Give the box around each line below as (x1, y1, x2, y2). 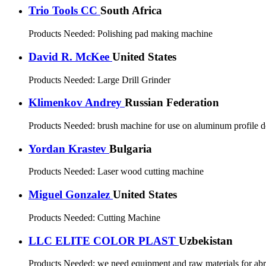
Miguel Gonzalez (28, 188, 113, 201)
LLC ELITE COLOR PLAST (28, 234, 179, 247)
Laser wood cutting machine (97, 166, 204, 177)
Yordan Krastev (28, 142, 109, 155)
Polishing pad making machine (97, 28, 213, 39)
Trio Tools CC (28, 4, 100, 17)
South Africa (100, 4, 162, 17)
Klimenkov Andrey (28, 96, 125, 109)
